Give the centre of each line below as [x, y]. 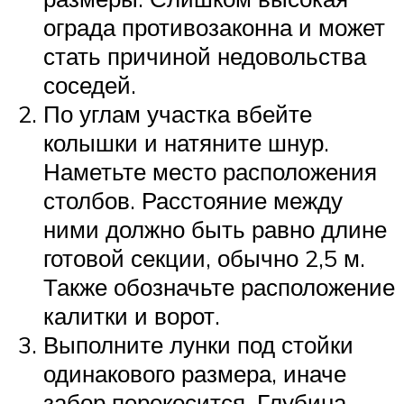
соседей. [90, 84]
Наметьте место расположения [210, 171]
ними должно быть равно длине [215, 229]
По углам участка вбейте [178, 113]
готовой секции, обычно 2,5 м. [204, 257]
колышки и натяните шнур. [186, 142]
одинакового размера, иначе [195, 373]
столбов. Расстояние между [193, 200]
